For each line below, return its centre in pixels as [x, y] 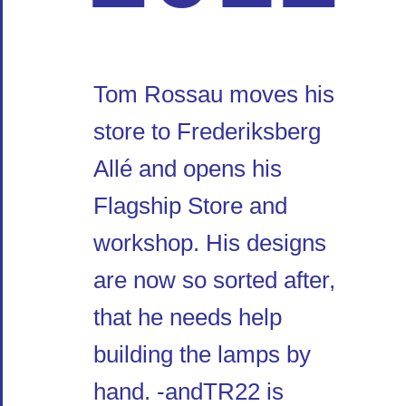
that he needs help [188, 318]
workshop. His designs [210, 243]
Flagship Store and [190, 206]
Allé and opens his [188, 169]
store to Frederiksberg [207, 132]
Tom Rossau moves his [214, 95]
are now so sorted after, [214, 280]
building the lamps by [202, 355]
